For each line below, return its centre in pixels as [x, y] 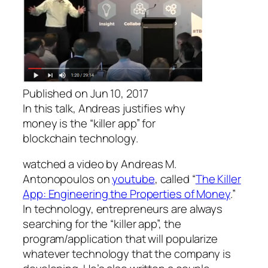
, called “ [175, 179]
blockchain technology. [80, 138]
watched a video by [72, 164]
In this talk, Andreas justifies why [104, 108]
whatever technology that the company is [127, 254]
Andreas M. [149, 164]
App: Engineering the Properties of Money [127, 194]
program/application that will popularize [120, 239]
